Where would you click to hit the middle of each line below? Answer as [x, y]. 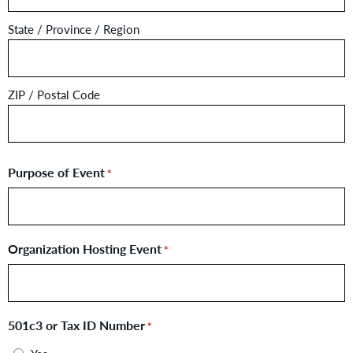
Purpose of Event [56, 173]
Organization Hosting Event [85, 249]
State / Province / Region [74, 29]
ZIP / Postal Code [54, 95]
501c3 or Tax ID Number [76, 325]
